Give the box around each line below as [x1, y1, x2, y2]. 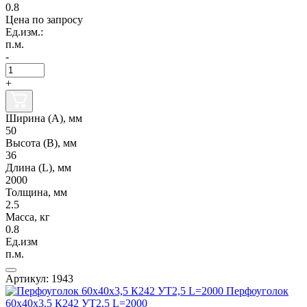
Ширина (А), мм [5, 112, 82, 125]
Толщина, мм [5, 186, 67, 199]
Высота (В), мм [5, 137, 77, 149]
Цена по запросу [5, 14, 83, 26]
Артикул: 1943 [5, 273, 73, 285]
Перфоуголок [226, 285, 288, 297]
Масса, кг [5, 211, 50, 223]
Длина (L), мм [5, 162, 71, 174]
